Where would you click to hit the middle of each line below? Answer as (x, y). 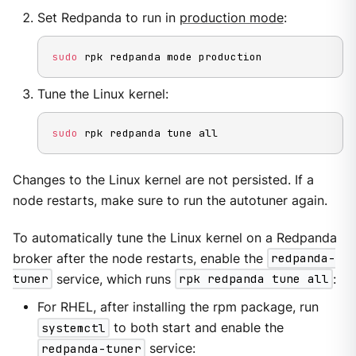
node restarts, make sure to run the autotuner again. (170, 201)
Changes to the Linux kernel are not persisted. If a (163, 180)
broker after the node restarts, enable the (139, 258)
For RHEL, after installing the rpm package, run (178, 307)
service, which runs (113, 279)
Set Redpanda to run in (108, 17)
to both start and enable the (196, 327)
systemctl (73, 327)
